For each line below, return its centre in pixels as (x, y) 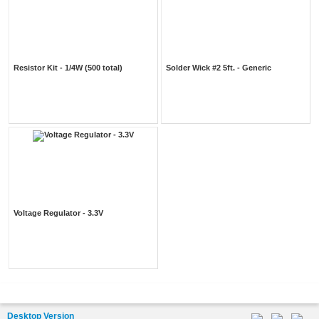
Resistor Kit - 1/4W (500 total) (68, 67)
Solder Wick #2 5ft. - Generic (219, 67)
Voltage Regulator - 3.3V (58, 213)
